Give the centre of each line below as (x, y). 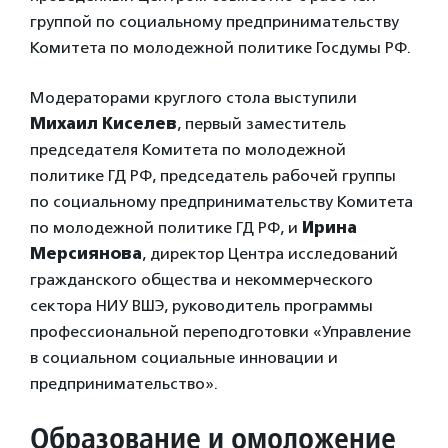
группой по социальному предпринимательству (214, 21)
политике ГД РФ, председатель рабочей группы (213, 175)
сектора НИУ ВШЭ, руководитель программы (201, 305)
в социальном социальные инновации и (184, 357)
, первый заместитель (261, 123)
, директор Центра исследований (270, 253)
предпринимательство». (124, 383)
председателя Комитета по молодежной (188, 149)
